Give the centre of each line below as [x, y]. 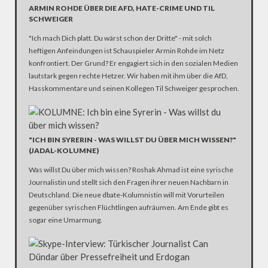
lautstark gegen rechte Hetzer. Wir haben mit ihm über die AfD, [128, 76]
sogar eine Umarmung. [66, 220]
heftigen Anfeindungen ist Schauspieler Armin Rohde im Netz [127, 51]
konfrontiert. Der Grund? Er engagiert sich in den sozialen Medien [133, 63]
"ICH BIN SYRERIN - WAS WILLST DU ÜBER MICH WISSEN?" [133, 140]
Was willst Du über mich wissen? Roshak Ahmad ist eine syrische [131, 170]
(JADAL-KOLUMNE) [64, 150]
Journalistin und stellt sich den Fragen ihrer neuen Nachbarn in [129, 182]
